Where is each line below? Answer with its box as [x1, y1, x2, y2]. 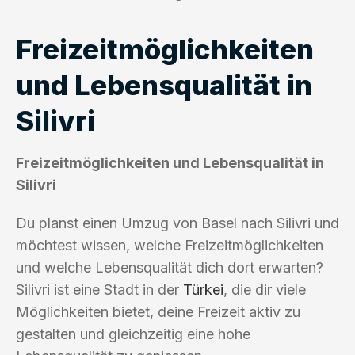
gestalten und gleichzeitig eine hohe [16, 325, 250, 342]
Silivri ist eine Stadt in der [16, 281, 183, 298]
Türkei [183, 281, 223, 298]
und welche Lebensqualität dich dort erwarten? [16, 258, 323, 276]
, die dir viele [223, 281, 306, 298]
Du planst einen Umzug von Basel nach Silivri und [16, 214, 339, 231]
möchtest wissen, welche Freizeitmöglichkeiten [16, 236, 323, 254]
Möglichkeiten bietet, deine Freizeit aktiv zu [16, 303, 300, 320]
